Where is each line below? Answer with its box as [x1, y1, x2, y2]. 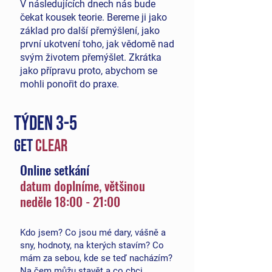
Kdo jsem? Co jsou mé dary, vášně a [20, 227, 166, 238]
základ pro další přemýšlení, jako [20, 25, 160, 36]
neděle [20, 192, 52, 211]
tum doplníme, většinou [32, 176, 145, 195]
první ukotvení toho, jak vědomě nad [20, 38, 174, 50]
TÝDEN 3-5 [14, 112, 77, 136]
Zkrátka [126, 52, 161, 63]
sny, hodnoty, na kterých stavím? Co [20, 240, 164, 251]
